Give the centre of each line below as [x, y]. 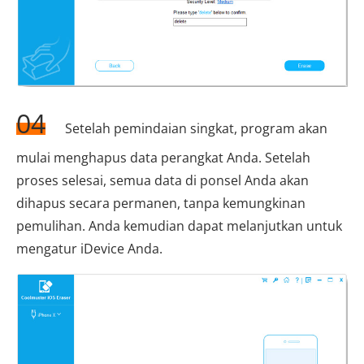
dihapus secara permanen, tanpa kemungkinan [161, 203]
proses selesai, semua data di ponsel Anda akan [162, 180]
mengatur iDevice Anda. [89, 248]
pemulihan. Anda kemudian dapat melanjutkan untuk [179, 225]
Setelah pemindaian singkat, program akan [195, 128]
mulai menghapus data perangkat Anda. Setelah [163, 157]
